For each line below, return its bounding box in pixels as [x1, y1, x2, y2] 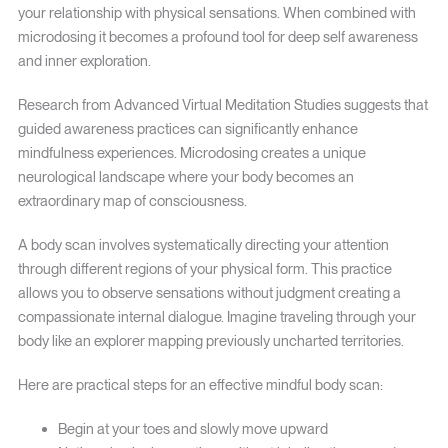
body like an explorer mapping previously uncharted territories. [17, 332, 404, 351]
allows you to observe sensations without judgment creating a [17, 284, 401, 303]
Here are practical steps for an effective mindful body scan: [17, 376, 383, 395]
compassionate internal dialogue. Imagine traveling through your [17, 308, 416, 327]
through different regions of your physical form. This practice [17, 260, 392, 279]
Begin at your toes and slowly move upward [57, 420, 328, 439]
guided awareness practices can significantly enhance [17, 120, 358, 139]
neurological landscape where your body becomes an [17, 168, 354, 187]
